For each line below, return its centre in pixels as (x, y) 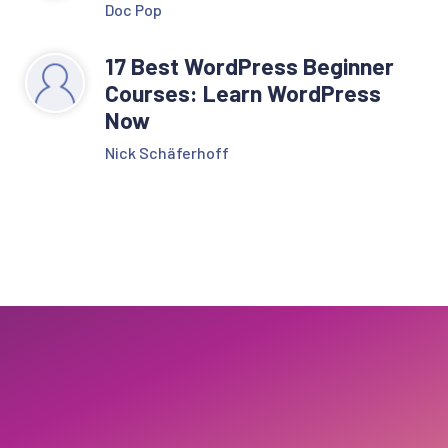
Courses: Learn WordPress (242, 92)
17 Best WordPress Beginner (249, 65)
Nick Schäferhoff (166, 152)
